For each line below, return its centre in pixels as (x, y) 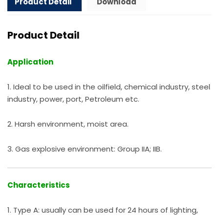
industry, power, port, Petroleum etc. (73, 99)
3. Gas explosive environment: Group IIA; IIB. (85, 149)
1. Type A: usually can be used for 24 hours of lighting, (103, 210)
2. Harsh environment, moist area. (68, 124)
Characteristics (39, 185)
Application (30, 62)
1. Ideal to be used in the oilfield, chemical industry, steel (109, 87)
